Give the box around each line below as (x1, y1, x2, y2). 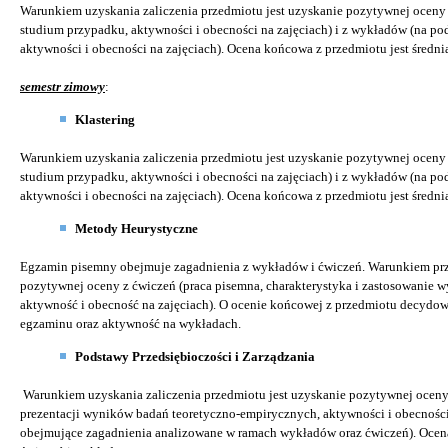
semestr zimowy (20, 78, 105, 94)
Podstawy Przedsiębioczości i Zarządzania (75, 348, 315, 364)
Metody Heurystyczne (75, 220, 198, 236)
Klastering (75, 111, 135, 127)
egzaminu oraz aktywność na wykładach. (20, 315, 241, 331)
